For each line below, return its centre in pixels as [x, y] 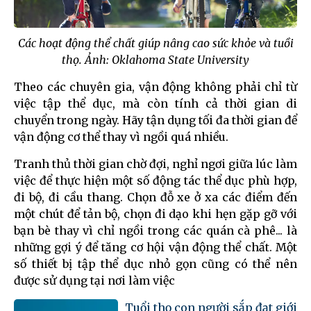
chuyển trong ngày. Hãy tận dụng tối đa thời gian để [155, 120]
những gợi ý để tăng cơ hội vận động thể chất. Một [155, 247]
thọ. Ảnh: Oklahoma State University [155, 59]
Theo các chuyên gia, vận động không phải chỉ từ [155, 86]
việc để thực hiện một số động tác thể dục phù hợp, [155, 180]
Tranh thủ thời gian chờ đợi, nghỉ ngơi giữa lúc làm [155, 163]
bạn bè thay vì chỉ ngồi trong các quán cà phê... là [155, 230]
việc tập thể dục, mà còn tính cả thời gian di [155, 103]
